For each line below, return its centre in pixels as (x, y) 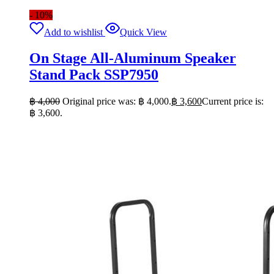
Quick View (143, 32)
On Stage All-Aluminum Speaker (133, 58)
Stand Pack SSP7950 (94, 75)
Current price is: (233, 101)
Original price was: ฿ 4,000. (117, 101)
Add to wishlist (73, 32)
